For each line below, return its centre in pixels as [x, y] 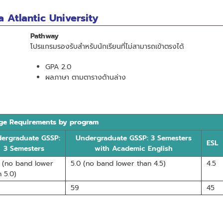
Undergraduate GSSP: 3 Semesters [133, 138]
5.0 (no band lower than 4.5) [118, 163]
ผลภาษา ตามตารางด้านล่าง [85, 77]
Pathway [44, 36]
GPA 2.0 [58, 67]
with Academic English [133, 148]
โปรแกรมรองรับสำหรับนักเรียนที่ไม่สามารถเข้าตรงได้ [107, 46]
